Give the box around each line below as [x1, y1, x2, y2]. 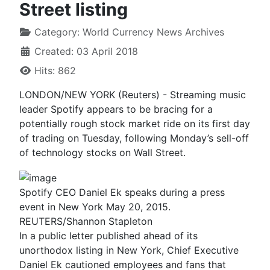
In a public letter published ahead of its [19, 229, 198, 242]
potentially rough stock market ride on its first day [19, 117, 250, 130]
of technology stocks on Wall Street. [19, 146, 186, 159]
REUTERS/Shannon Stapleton [19, 215, 152, 227]
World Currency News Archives [83, 25, 224, 38]
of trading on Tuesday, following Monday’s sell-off [19, 131, 249, 144]
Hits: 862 [34, 64, 76, 77]
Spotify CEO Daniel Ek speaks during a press [19, 186, 225, 198]
